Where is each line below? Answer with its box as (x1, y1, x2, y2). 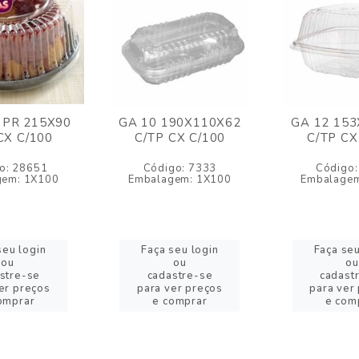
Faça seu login (141, 243, 219, 257)
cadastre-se (147, 268, 213, 283)
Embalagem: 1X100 (128, 172, 232, 187)
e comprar (152, 294, 208, 309)
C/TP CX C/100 (134, 130, 226, 146)
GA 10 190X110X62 (119, 115, 241, 131)
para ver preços (136, 281, 223, 296)
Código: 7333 (143, 161, 217, 175)
